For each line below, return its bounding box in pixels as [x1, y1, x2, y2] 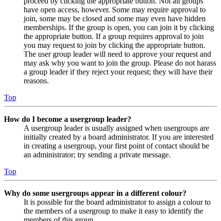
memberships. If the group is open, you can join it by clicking [24, 23, 214, 32]
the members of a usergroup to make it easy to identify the [24, 207, 203, 216]
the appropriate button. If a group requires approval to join [24, 32, 204, 41]
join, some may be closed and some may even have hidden [24, 14, 206, 23]
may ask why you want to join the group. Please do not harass [24, 59, 216, 68]
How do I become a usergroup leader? [4, 115, 131, 124]
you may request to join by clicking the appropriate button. [24, 41, 205, 50]
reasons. [24, 76, 49, 85]
